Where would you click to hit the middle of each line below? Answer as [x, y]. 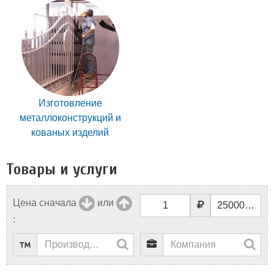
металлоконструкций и [70, 118]
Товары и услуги [62, 169]
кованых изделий [70, 132]
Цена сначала [45, 203]
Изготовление [70, 103]
